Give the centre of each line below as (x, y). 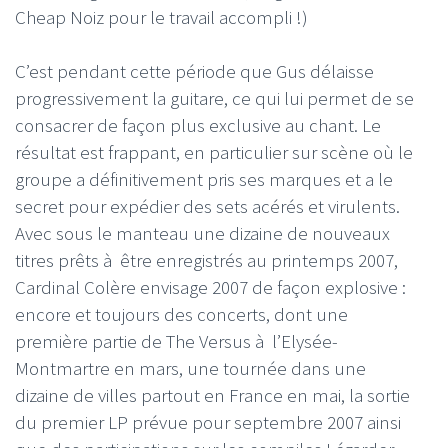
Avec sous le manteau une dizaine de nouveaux (202, 232)
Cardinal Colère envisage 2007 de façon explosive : (210, 286)
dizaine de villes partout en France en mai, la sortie (212, 394)
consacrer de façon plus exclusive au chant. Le (198, 124)
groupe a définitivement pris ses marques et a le (204, 178)
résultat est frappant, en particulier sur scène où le (214, 151)
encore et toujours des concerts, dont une (181, 313)
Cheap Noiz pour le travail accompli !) (161, 16)
